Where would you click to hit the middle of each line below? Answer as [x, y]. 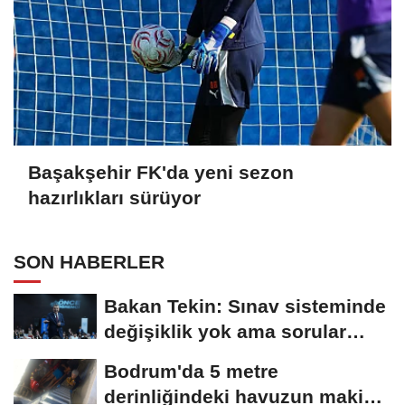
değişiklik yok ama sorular [225, 331]
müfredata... [159, 356]
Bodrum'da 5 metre [191, 371]
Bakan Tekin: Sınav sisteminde [245, 306]
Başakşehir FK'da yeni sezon [161, 173]
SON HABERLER [89, 261]
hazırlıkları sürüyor [114, 198]
